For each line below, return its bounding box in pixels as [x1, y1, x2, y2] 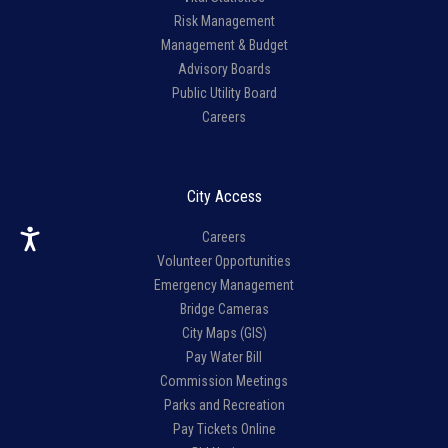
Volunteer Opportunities [157, 252, 291, 269]
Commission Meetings [160, 372, 288, 389]
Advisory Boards [177, 60, 271, 77]
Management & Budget [160, 36, 288, 53]
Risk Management [173, 12, 275, 29]
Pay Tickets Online [172, 420, 276, 437]
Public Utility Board [171, 84, 277, 101]
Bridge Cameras [179, 300, 269, 317]
